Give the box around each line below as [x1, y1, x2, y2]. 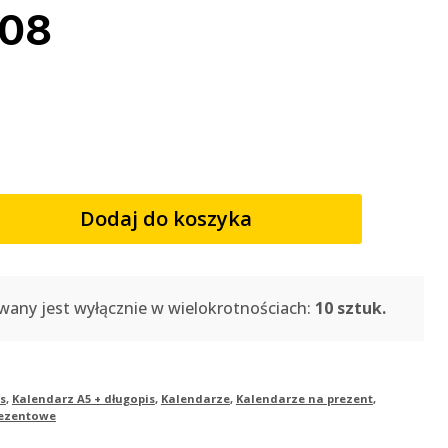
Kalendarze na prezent [235, 390, 373, 406]
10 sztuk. [314, 296, 386, 319]
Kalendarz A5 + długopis [11, 390, 155, 406]
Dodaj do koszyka [79, 204, 252, 232]
